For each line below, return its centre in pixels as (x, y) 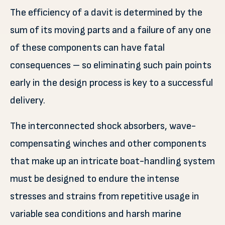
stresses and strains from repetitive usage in (105, 196)
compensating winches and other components (108, 144)
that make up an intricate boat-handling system (113, 161)
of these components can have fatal (87, 48)
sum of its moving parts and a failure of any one (110, 30)
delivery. (28, 100)
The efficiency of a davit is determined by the (106, 13)
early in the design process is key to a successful (111, 83)
